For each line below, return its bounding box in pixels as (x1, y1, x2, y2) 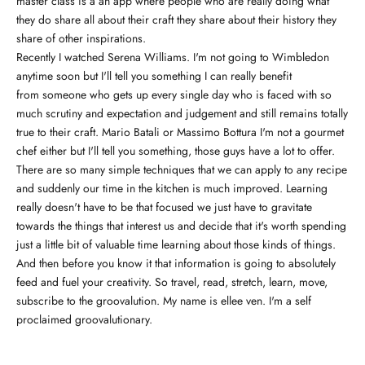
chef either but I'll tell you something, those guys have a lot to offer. (16, 142, 335, 159)
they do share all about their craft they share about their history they (16, 11, 336, 28)
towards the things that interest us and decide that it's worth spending (16, 217, 346, 234)
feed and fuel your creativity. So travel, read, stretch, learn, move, (16, 273, 328, 290)
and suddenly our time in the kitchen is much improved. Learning (16, 179, 328, 196)
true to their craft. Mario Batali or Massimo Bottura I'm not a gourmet (16, 123, 344, 140)
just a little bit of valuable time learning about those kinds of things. (16, 235, 336, 253)
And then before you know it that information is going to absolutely (16, 254, 336, 271)
